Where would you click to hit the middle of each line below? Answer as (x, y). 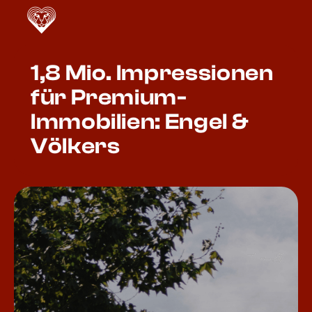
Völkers (76, 146)
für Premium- (109, 97)
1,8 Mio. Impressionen (152, 73)
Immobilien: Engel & (140, 122)
